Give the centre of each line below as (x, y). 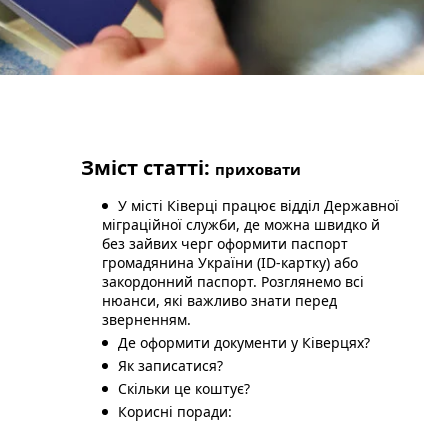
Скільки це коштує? (184, 389)
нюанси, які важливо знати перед (220, 301)
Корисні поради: (175, 412)
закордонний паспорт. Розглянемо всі (233, 282)
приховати (258, 169)
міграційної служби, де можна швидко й (241, 225)
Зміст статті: (148, 168)
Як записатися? (171, 366)
